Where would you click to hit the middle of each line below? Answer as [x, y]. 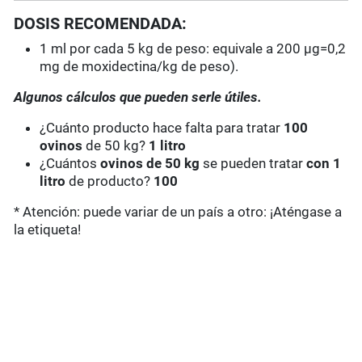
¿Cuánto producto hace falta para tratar [162, 128]
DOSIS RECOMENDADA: [101, 24]
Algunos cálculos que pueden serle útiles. [138, 97]
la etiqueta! [48, 230]
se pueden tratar [253, 164]
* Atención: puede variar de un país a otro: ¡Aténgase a [178, 212]
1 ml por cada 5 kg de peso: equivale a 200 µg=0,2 [193, 49]
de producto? [110, 181]
